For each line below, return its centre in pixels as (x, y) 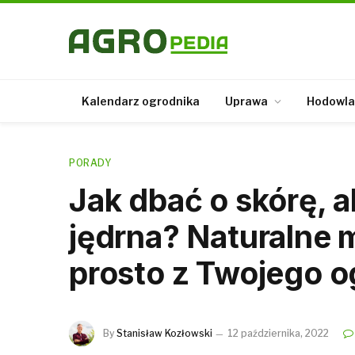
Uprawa (246, 101)
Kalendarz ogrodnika (141, 101)
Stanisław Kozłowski (164, 333)
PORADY (90, 163)
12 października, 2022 (278, 333)
